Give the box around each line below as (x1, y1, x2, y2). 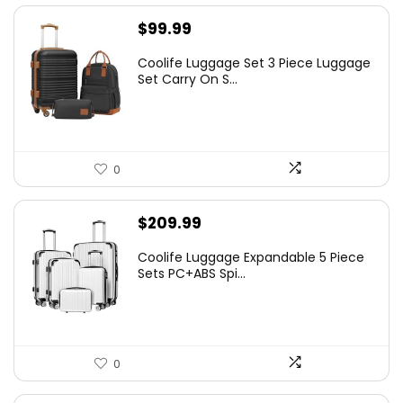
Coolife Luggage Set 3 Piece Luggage (138, 54, 371, 72)
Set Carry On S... (138, 70, 237, 88)
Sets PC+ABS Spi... (138, 264, 246, 282)
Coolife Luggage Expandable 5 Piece (138, 248, 364, 266)
